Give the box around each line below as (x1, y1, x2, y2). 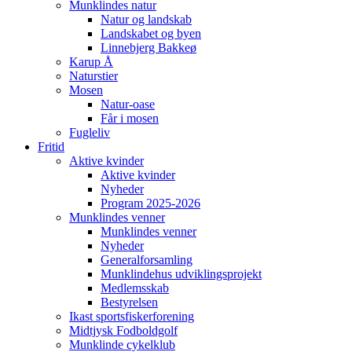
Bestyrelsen (101, 295, 158, 309)
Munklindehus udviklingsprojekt (101, 267, 262, 280)
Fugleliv (69, 126, 110, 139)
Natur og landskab (101, 13, 192, 26)
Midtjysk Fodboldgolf (69, 324, 178, 337)
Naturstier (69, 69, 118, 82)
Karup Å (69, 55, 113, 68)
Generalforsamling (101, 253, 192, 266)
